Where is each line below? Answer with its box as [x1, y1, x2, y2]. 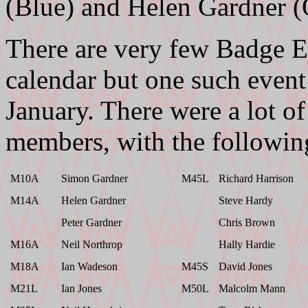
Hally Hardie [219, 239, 275, 251]
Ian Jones [61, 283, 102, 295]
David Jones [219, 261, 272, 273]
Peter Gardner [61, 217, 122, 229]
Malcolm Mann [219, 283, 285, 295]
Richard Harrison [219, 173, 294, 185]
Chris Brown [219, 217, 275, 229]
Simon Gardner [61, 173, 128, 185]
